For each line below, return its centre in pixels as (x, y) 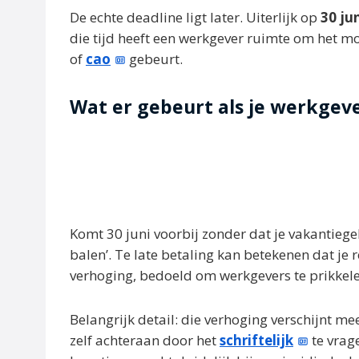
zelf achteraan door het (145, 341)
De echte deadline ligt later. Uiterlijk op (195, 17)
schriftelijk (256, 341)
